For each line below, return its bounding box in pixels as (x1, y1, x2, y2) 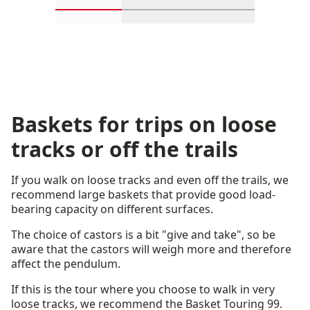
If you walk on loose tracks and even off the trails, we (11, 172, 289, 188)
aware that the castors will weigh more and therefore (11, 241, 291, 257)
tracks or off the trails (11, 135, 238, 163)
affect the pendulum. (11, 256, 120, 271)
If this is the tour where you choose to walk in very (11, 282, 275, 297)
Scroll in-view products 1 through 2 (88, 10, 276, 23)
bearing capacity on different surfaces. (11, 201, 213, 217)
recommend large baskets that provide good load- (11, 187, 275, 202)
